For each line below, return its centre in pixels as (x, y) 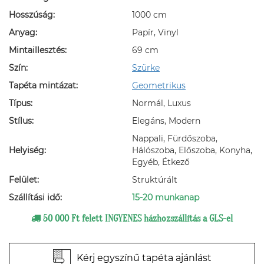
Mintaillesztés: (38, 50)
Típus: (21, 103)
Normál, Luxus (161, 103)
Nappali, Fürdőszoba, (175, 138)
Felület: (24, 180)
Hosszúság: (32, 15)
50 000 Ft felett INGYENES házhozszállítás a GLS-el (137, 219)
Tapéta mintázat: (43, 85)
